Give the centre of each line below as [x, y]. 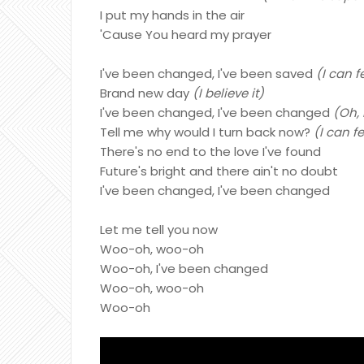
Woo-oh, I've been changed [184, 269]
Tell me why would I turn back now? [207, 132]
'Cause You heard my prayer [186, 35]
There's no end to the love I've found [210, 152]
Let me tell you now [159, 230]
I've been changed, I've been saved [206, 74]
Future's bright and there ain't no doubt [219, 171]
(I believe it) [228, 93]
